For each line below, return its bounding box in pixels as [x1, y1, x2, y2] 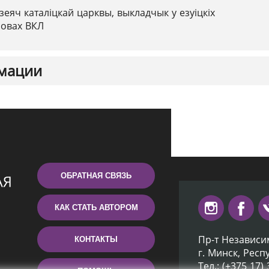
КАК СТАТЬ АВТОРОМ [54, 203, 138, 212]
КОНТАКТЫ [74, 235, 118, 244]
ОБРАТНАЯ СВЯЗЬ [61, 171, 131, 180]
